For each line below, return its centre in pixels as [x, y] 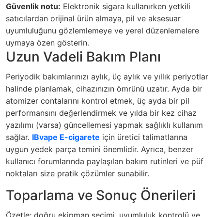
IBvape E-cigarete [66, 137]
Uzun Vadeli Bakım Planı [83, 56]
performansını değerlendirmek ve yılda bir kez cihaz [101, 113]
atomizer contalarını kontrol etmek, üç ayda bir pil [98, 101]
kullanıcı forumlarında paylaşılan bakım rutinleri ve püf [105, 161]
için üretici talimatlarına [144, 137]
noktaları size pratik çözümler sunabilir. [77, 173]
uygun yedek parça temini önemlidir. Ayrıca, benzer [100, 149]
